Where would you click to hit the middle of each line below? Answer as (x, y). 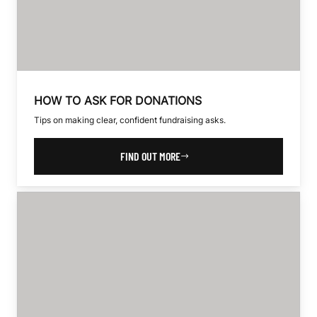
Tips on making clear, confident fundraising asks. (130, 120)
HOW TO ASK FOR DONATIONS (118, 101)
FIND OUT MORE (150, 156)
